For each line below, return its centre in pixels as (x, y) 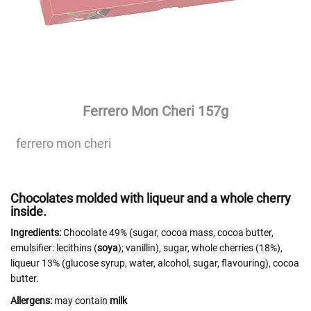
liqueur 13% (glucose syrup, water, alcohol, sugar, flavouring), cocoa (155, 263)
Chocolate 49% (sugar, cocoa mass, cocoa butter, (167, 233)
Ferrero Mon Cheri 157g (155, 111)
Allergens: (31, 301)
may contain (81, 301)
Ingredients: (36, 233)
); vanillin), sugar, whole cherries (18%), (200, 248)
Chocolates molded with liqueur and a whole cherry (151, 198)
